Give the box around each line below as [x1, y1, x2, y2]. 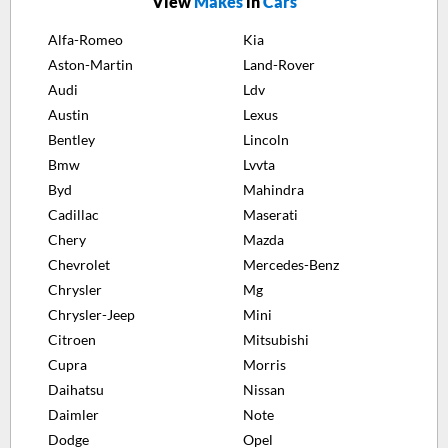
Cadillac [48, 205, 99, 223]
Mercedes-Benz [242, 255, 339, 273]
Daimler [48, 405, 99, 423]
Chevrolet [48, 255, 110, 273]
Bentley [48, 130, 95, 148]
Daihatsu [48, 380, 104, 398]
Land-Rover [242, 55, 315, 73]
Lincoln [242, 130, 289, 148]
